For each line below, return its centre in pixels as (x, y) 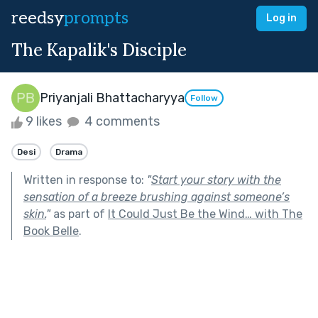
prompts (96, 18)
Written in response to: (85, 180)
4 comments (121, 121)
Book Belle (51, 231)
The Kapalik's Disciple (99, 50)
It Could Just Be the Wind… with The (205, 214)
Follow (204, 98)
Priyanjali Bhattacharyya (112, 98)
